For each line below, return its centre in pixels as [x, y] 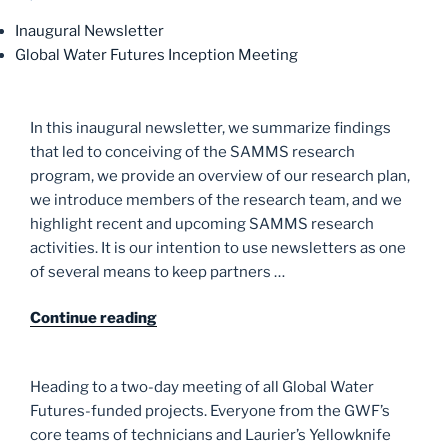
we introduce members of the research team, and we [216, 199]
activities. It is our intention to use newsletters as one [218, 247]
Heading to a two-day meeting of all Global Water [202, 387]
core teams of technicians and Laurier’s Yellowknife [210, 435]
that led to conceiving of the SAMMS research [192, 151]
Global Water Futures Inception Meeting [156, 54]
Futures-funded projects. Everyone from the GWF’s [210, 411]
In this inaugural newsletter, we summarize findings [210, 127]
